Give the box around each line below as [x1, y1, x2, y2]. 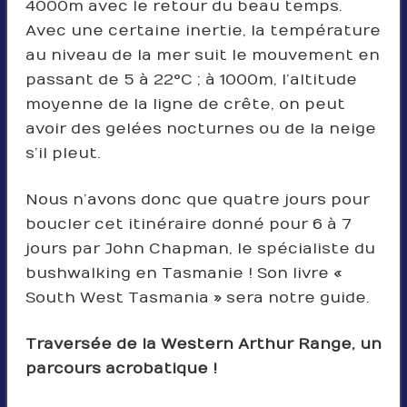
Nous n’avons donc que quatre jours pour [25, 190, 370, 209]
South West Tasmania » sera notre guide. [25, 288, 370, 307]
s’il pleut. [25, 144, 101, 163]
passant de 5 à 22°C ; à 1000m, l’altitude [25, 70, 357, 89]
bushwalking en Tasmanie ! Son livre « [25, 263, 342, 283]
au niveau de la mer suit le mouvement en [25, 45, 380, 65]
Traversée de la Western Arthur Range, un [25, 334, 382, 353]
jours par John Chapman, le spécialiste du [25, 239, 375, 258]
